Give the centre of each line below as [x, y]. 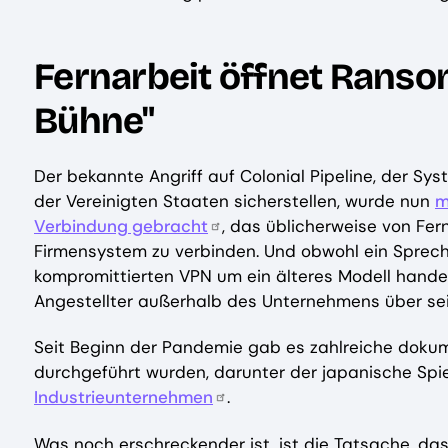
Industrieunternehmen [123, 397]
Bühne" [94, 120]
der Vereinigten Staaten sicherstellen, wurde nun [234, 201]
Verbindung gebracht [121, 226]
